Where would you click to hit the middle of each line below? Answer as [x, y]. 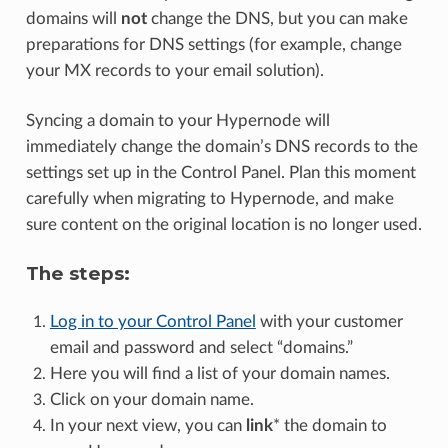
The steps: [77, 273]
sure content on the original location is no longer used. [223, 224]
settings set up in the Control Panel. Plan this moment [220, 172]
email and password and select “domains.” [201, 347]
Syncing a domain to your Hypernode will [177, 120]
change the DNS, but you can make [277, 18]
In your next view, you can [147, 425]
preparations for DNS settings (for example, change [213, 44]
